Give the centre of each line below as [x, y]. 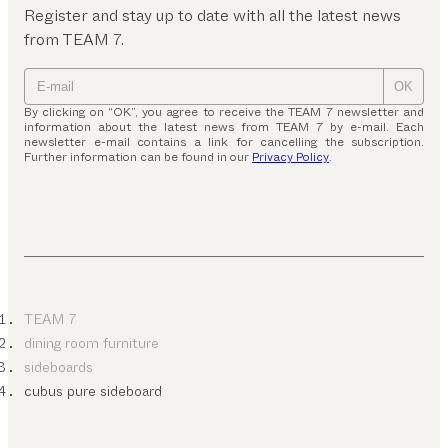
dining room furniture [91, 342]
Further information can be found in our [138, 156]
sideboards [58, 366]
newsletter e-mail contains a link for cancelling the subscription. [224, 141]
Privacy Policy [290, 156]
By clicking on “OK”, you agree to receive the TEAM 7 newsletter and [224, 111]
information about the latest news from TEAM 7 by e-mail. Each [224, 126]
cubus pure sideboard [93, 390]
